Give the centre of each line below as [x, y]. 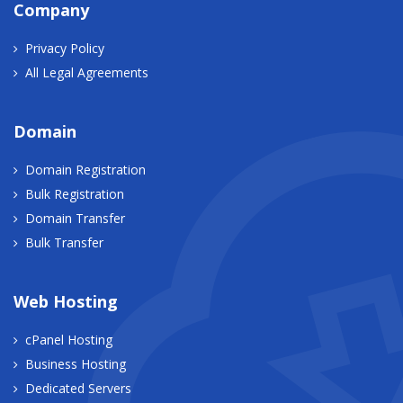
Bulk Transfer [64, 242]
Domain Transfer [75, 218]
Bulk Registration [75, 193]
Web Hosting [66, 301]
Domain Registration [85, 169]
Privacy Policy [65, 48]
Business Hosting [76, 363]
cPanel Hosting [69, 339]
